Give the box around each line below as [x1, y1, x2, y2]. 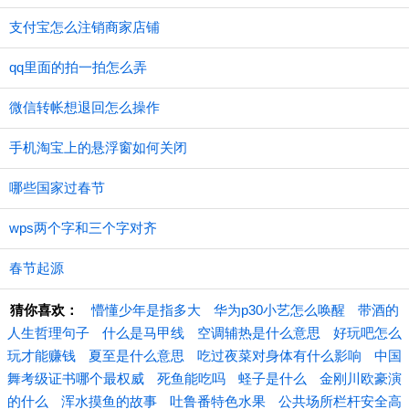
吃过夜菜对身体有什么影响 [197, 348, 362, 363]
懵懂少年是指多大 [91, 302, 201, 318]
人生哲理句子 [7, 325, 89, 341]
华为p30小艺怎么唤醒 [214, 302, 345, 318]
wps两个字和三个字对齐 [9, 220, 157, 236]
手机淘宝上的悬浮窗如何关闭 [9, 140, 187, 155]
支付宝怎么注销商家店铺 [9, 19, 160, 35]
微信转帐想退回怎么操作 [9, 100, 160, 115]
